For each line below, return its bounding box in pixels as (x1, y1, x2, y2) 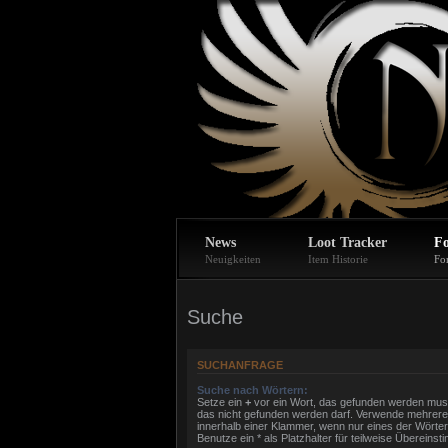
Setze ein (197, 395, 245, 408)
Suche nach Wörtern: (197, 383, 308, 396)
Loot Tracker (308, 235, 387, 250)
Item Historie (308, 253, 368, 265)
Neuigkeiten (205, 253, 261, 265)
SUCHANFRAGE (197, 359, 283, 372)
